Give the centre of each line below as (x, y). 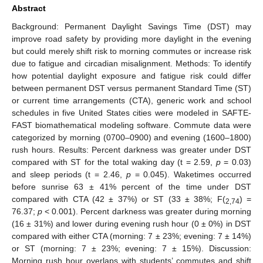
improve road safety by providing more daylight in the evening (131, 38)
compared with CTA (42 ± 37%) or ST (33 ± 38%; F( (119, 199)
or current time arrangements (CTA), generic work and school (131, 100)
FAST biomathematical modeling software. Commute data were (131, 125)
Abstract (29, 8)
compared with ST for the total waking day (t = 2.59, (114, 162)
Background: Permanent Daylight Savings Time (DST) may (131, 26)
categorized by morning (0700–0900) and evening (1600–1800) (131, 137)
